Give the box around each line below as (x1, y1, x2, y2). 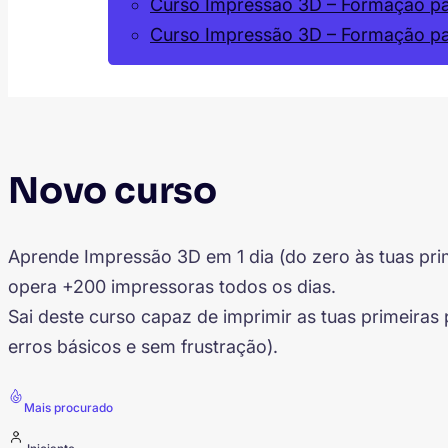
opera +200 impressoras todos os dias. (8, 275, 336, 297)
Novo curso (8, 169, 217, 214)
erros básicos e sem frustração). (8, 335, 278, 357)
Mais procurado (24, 399, 113, 415)
